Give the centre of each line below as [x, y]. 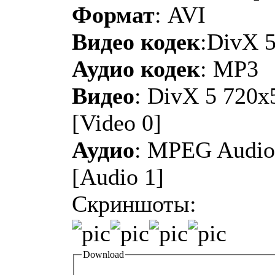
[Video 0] [117, 122]
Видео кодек [136, 41]
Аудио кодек [136, 68]
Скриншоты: [134, 203]
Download [103, 255]
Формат [113, 14]
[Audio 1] [118, 176]
